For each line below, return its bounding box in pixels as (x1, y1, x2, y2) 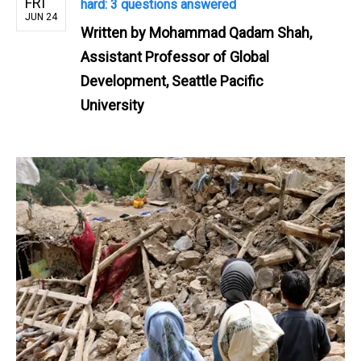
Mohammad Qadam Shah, (149, 23, 312, 41)
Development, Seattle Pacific (81, 72, 263, 89)
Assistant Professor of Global (81, 48, 269, 65)
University (81, 96, 144, 114)
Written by (81, 23, 149, 41)
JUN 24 (25, 10, 57, 23)
